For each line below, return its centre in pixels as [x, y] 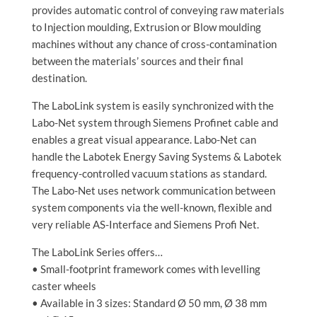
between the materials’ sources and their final [137, 61]
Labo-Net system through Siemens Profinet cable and [155, 123]
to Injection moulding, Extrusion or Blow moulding [146, 27]
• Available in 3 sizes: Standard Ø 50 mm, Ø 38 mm [149, 303]
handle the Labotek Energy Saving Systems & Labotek [156, 157]
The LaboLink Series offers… [97, 252]
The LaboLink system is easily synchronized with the [152, 106]
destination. [59, 78]
